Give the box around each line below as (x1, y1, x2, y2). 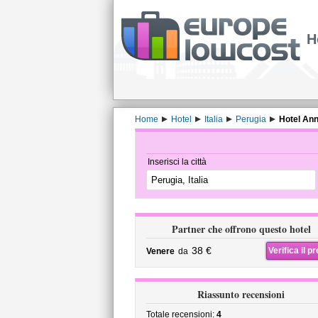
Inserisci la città (147, 157, 207, 167)
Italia (204, 114, 223, 124)
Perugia (235, 114, 266, 124)
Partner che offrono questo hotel (171, 221, 311, 236)
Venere (146, 246, 175, 256)
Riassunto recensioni (197, 287, 285, 302)
